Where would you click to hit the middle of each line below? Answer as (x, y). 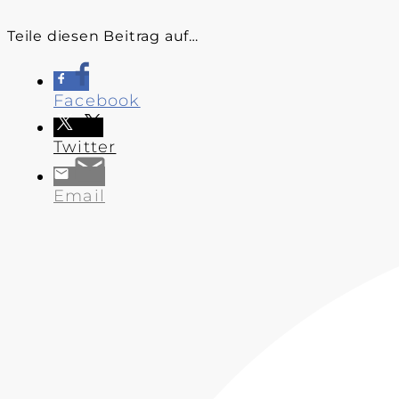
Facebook (97, 100)
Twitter (85, 147)
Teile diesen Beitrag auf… (103, 36)
